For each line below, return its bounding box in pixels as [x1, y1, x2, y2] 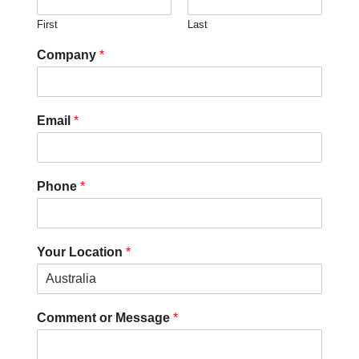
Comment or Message [37, 311, 173, 325]
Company [37, 48, 99, 63]
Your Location [37, 245, 126, 260]
